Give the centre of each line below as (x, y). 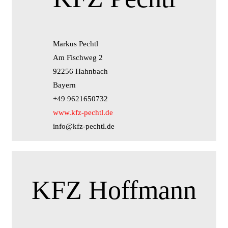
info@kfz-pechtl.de (83, 126)
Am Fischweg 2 (78, 58)
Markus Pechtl (75, 44)
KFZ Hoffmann (114, 190)
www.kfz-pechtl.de (83, 113)
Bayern (64, 85)
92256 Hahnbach (80, 72)
